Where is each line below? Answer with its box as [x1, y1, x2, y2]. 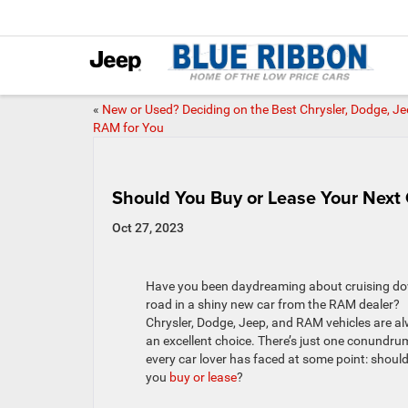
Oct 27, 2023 [112, 220, 184, 235]
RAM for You [93, 120, 164, 135]
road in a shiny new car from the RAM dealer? [145, 297, 400, 312]
